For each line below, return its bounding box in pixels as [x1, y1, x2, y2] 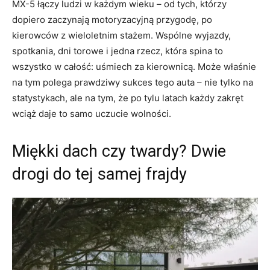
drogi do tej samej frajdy [12, 164, 187, 184]
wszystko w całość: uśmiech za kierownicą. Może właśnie [12, 60, 256, 72]
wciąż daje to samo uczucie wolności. [12, 107, 171, 119]
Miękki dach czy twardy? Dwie [12, 141, 226, 161]
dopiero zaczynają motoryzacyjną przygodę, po [12, 13, 212, 25]
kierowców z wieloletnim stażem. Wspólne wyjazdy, [12, 29, 231, 41]
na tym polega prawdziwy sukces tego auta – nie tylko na [12, 76, 253, 88]
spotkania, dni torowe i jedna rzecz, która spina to [12, 45, 223, 57]
